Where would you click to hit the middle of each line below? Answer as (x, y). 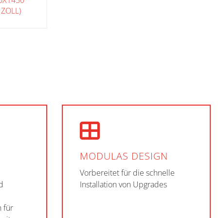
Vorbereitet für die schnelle (127, 173)
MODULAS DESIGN (124, 156)
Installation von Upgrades (123, 184)
